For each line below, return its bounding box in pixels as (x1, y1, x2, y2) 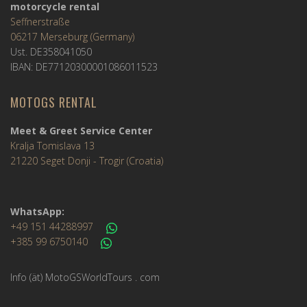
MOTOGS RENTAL (10, 93, 97, 112)
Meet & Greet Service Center (10, 124, 152, 138)
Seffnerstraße (10, 15, 70, 29)
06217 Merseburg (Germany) (10, 30, 134, 44)
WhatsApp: (10, 205, 64, 219)
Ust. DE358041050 (10, 45, 92, 59)
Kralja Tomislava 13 (10, 139, 95, 153)
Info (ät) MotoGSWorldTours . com (10, 271, 160, 284)
